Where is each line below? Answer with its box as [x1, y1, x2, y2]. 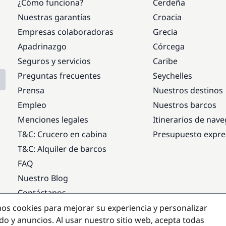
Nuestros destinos [152, 84, 223, 96]
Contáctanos [18, 187, 67, 198]
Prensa [18, 84, 45, 96]
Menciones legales [18, 114, 89, 125]
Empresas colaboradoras [18, 26, 114, 37]
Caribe [152, 55, 178, 67]
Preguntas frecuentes [18, 70, 101, 81]
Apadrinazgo [18, 40, 67, 52]
